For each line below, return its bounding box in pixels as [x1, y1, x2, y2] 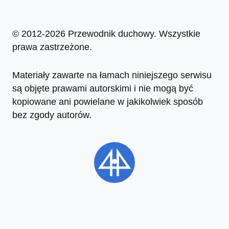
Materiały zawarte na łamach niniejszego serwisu [12, 70, 212, 80]
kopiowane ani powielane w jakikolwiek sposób [12, 96, 203, 107]
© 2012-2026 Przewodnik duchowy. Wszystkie [12, 29, 200, 39]
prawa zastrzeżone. [12, 42, 92, 53]
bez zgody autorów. [12, 109, 91, 120]
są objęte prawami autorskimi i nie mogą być [12, 83, 193, 94]
